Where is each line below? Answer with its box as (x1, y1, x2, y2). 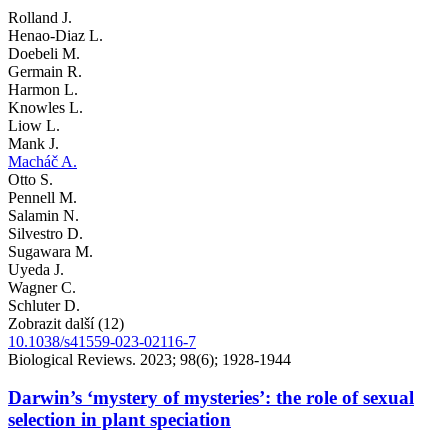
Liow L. (8, 116, 60, 134)
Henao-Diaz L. (8, 26, 103, 44)
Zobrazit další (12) (8, 314, 124, 332)
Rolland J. (8, 8, 72, 26)
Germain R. (8, 62, 82, 80)
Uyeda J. (8, 260, 64, 278)
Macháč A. (8, 152, 77, 170)
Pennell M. (8, 188, 77, 206)
